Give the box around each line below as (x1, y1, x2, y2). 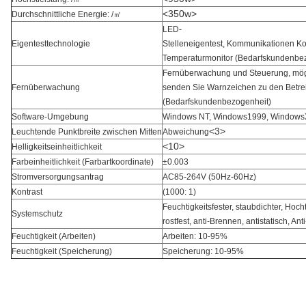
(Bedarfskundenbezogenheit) (163, 97, 271, 107)
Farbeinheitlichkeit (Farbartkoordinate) (12, 157, 154, 167)
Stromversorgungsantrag (12, 172, 104, 182)
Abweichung (163, 127, 209, 137)
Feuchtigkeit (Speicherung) (12, 247, 112, 256)
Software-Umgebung (12, 112, 89, 122)
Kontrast (12, 187, 44, 197)
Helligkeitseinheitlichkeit (12, 142, 102, 152)
